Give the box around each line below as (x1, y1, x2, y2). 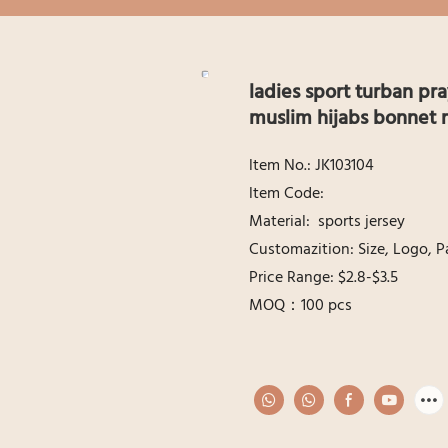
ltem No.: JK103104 (249, 152, 374, 179)
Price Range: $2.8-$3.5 (249, 264, 398, 291)
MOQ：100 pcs (249, 292, 352, 319)
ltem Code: (249, 180, 328, 207)
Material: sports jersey (249, 208, 405, 235)
